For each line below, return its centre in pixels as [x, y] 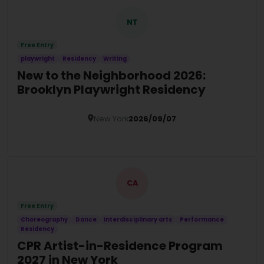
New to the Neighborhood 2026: [111, 75]
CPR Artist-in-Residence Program [120, 245]
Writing [115, 59]
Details [128, 135]
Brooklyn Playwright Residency [111, 89]
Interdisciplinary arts [138, 220]
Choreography [44, 220]
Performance [202, 220]
